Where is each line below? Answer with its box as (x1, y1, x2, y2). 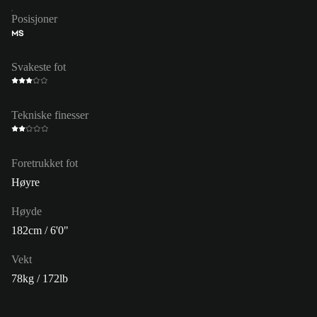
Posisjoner (11, 12, 57, 25)
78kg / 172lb (11, 272, 68, 284)
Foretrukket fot (11, 156, 78, 169)
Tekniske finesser (11, 108, 88, 121)
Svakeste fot (11, 60, 66, 73)
